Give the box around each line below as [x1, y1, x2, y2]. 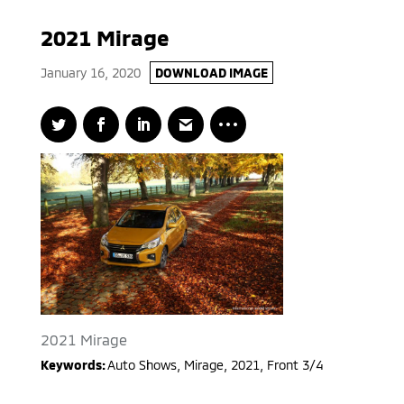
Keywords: [40, 357, 107, 373]
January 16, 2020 [40, 65, 141, 80]
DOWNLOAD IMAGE [154, 65, 268, 80]
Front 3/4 [266, 357, 323, 373]
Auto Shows [106, 357, 177, 373]
